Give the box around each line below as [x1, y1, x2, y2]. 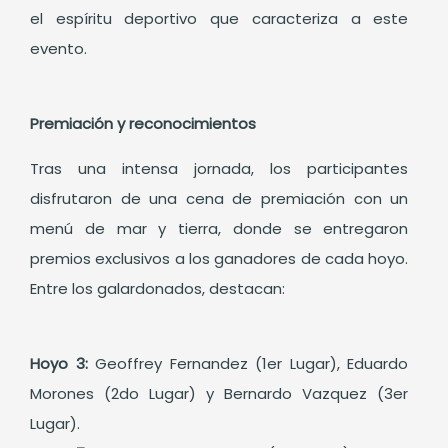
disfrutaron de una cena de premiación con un [30, 188, 409, 210]
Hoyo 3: [30, 353, 88, 375]
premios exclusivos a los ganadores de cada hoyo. [30, 248, 409, 270]
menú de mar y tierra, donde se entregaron [30, 218, 409, 240]
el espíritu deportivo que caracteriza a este [30, 8, 409, 30]
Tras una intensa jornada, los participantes [30, 158, 409, 180]
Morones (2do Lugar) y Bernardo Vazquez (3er [30, 383, 409, 405]
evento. [30, 38, 87, 60]
